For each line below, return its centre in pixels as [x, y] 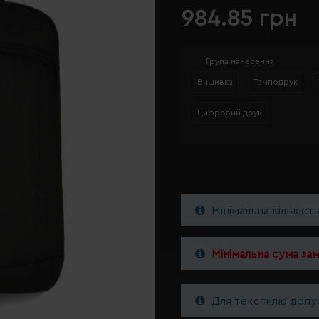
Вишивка [215, 82]
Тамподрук [276, 82]
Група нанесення [240, 61]
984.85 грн [239, 19]
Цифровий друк [230, 113]
